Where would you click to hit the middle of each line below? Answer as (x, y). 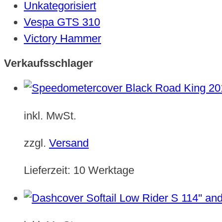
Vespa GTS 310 (62, 22)
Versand (69, 143)
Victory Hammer (62, 39)
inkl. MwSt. (50, 115)
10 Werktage (104, 170)
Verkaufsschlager (49, 63)
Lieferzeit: (49, 170)
